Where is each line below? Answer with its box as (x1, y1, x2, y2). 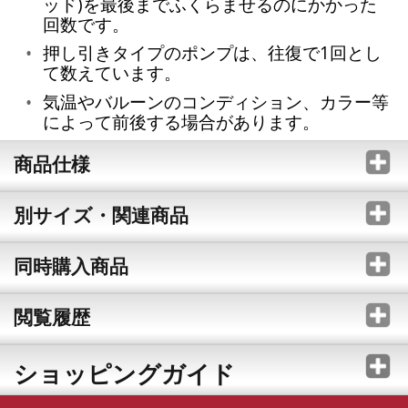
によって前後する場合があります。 (42, 109, 320, 133)
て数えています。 (42, 61, 181, 85)
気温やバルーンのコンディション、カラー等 (42, 89, 389, 113)
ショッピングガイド (13, 357, 235, 391)
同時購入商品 (13, 253, 128, 280)
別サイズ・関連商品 (13, 202, 189, 229)
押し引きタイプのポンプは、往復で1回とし (42, 41, 382, 65)
